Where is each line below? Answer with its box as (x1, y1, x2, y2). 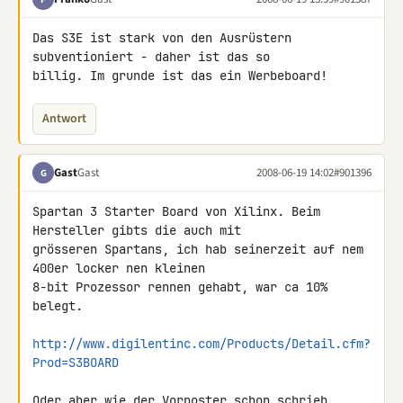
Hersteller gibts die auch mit (32, 222, 248, 238)
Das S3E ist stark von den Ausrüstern (32, 30, 291, 46)
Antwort (42, 110, 86, 128)
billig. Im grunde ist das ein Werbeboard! (32, 67, 327, 84)
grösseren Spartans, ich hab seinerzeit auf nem (32, 241, 363, 257)
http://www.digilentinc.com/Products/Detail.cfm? (32, 336, 371, 352)
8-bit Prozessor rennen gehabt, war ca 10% (32, 279, 327, 295)
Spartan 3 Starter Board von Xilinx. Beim (32, 203, 320, 219)
